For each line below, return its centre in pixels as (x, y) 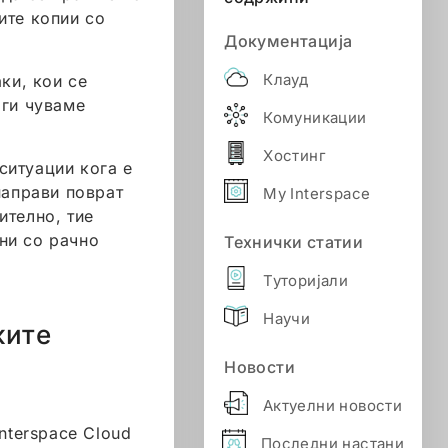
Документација (288, 41)
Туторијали (306, 280)
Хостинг (294, 155)
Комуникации (315, 117)
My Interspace (317, 193)
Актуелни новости (332, 405)
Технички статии (294, 242)
